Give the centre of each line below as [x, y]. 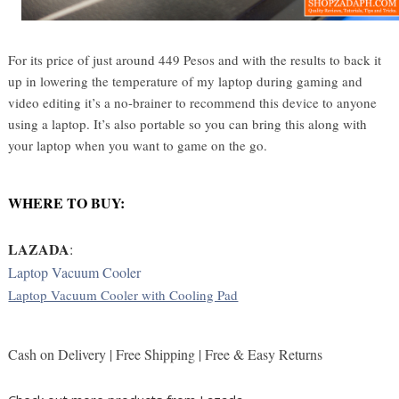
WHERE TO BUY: [67, 202]
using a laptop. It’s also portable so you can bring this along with [188, 123]
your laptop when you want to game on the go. [140, 145]
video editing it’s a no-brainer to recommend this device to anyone [193, 102]
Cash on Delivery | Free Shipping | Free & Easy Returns [166, 354]
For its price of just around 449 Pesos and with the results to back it [195, 59]
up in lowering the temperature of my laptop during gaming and [186, 81]
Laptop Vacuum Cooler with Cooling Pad [123, 294]
